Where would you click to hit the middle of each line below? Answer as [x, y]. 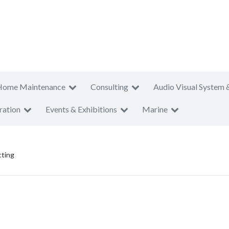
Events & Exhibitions [81, 109]
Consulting [109, 87]
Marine [155, 109]
